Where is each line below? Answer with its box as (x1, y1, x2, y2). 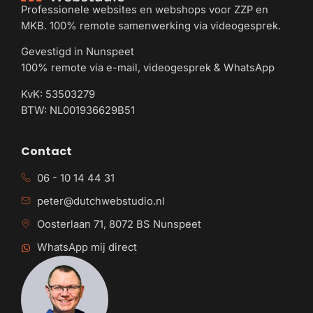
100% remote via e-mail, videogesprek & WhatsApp (21, 61, 275, 75)
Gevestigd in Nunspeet (21, 45, 134, 59)
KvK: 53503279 (21, 87, 95, 101)
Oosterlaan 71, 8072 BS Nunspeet (36, 218, 201, 231)
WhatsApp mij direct (36, 241, 137, 254)
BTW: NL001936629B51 (21, 103, 135, 117)
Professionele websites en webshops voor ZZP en (21, 3, 268, 16)
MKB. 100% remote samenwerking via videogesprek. (21, 19, 281, 32)
